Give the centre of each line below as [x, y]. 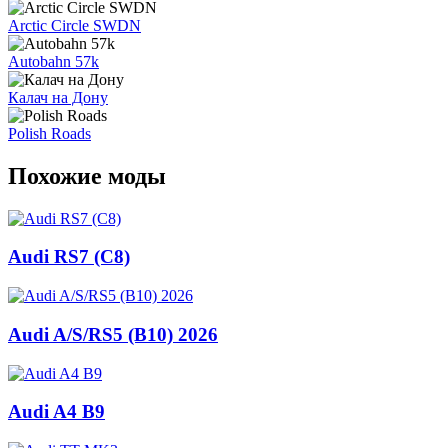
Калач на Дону [58, 97]
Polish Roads [49, 133]
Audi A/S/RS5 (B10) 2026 [113, 334]
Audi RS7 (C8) [69, 257]
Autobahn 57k [53, 61]
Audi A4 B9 [56, 412]
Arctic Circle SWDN [74, 25]
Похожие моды [87, 175]
